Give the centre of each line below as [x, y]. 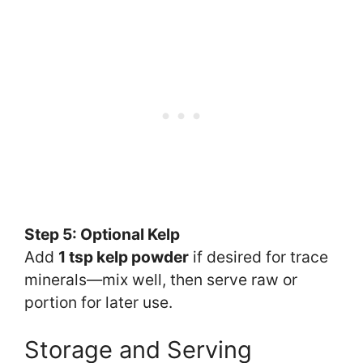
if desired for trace [258, 256]
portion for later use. [98, 302]
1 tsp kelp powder [124, 256]
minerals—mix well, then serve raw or [161, 279]
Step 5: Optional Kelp [102, 234]
